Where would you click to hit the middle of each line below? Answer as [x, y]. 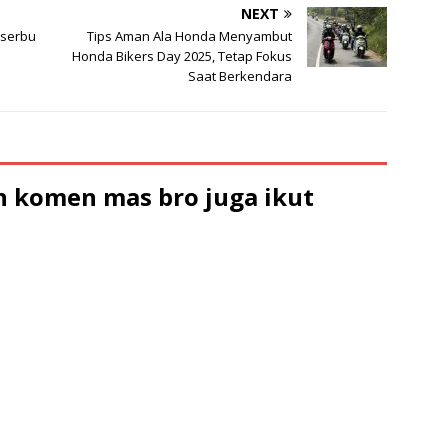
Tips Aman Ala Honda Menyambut [190, 35]
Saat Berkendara [240, 75]
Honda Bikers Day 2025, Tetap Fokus [182, 55]
